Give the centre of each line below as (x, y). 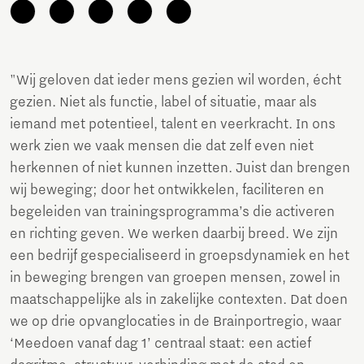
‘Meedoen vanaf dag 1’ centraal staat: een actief (160, 344)
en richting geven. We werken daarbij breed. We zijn (174, 234)
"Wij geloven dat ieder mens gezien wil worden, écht (175, 81)
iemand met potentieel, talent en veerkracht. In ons (173, 125)
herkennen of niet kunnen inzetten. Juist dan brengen (180, 169)
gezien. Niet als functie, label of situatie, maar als (163, 103)
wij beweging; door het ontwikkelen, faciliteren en (167, 191)
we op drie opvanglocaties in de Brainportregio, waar (175, 322)
